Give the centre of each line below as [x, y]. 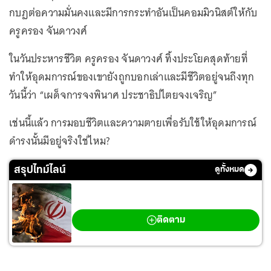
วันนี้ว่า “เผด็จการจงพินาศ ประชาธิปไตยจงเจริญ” [115, 95]
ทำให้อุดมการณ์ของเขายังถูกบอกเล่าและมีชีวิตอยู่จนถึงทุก [132, 77]
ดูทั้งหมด [230, 170]
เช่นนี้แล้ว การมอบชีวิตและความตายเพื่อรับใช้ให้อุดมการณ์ [133, 123]
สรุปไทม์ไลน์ [40, 170]
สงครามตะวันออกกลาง [116, 202]
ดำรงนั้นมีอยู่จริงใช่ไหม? [60, 141]
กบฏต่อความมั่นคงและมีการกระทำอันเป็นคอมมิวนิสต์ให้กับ [133, 13]
